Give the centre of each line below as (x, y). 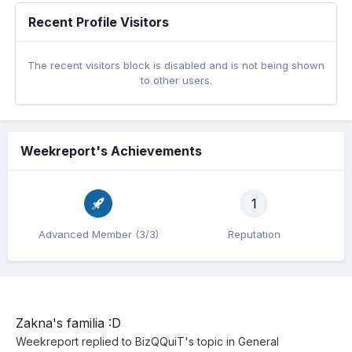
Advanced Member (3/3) (98, 234)
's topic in (211, 341)
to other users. (176, 80)
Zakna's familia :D (68, 323)
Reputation (254, 234)
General (258, 341)
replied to (107, 341)
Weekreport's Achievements (111, 151)
